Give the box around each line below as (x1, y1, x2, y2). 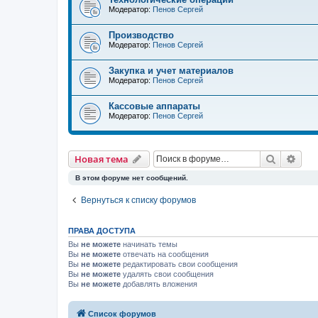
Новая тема (75, 153, 128, 165)
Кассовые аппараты (109, 101, 200, 111)
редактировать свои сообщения (121, 260, 238, 268)
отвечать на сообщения (121, 250, 209, 258)
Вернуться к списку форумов (81, 195, 196, 205)
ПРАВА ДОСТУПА (68, 226, 136, 235)
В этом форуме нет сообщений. (75, 174, 188, 182)
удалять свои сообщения (121, 270, 214, 278)
